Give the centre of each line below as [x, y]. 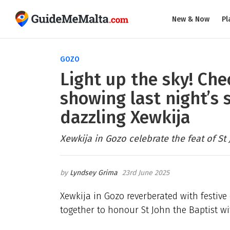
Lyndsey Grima [94, 172]
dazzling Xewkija [125, 117]
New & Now [191, 19]
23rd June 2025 [146, 172]
